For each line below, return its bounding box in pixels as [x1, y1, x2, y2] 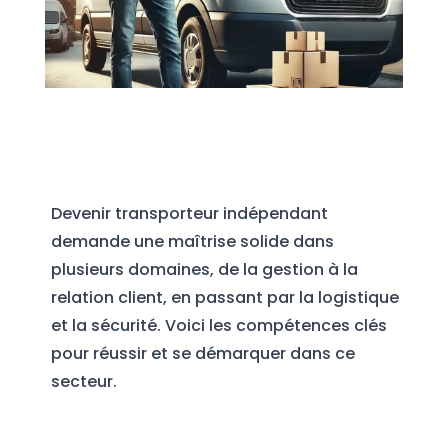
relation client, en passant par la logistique [50, 286, 399, 310]
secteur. [50, 370, 117, 394]
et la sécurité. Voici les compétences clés [50, 314, 387, 338]
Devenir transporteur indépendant [50, 202, 328, 226]
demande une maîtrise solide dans [50, 230, 334, 254]
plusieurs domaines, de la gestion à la [50, 258, 358, 282]
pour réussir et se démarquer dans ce [50, 342, 355, 366]
